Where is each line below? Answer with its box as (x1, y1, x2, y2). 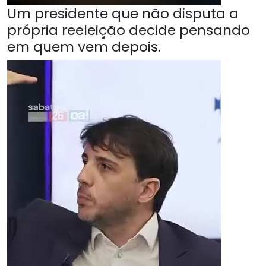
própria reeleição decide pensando (7, 20, 250, 40)
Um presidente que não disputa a (7, 4, 239, 24)
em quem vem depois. (7, 37, 161, 57)
